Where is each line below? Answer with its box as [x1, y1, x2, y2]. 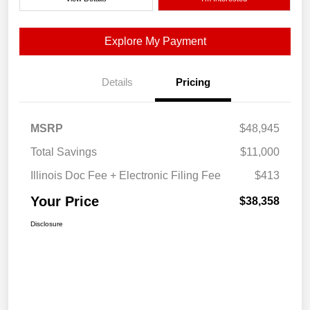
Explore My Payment [104, 35, 206, 48]
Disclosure [30, 220, 63, 228]
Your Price [30, 194, 99, 210]
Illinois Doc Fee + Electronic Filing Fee [30, 170, 221, 182]
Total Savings [30, 146, 97, 158]
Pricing [176, 76, 210, 89]
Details [101, 76, 133, 89]
